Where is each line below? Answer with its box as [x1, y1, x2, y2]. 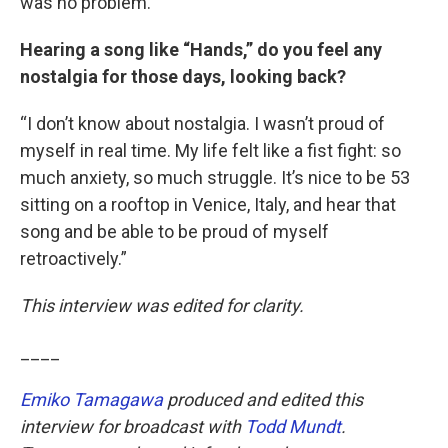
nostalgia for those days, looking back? [20, 65, 346, 87]
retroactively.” [20, 247, 127, 269]
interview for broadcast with [20, 415, 245, 437]
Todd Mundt [245, 415, 341, 437]
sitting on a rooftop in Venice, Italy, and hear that [20, 193, 396, 215]
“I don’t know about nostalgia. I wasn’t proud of [20, 112, 385, 134]
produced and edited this [163, 388, 363, 410]
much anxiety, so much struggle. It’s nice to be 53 [20, 166, 410, 188]
